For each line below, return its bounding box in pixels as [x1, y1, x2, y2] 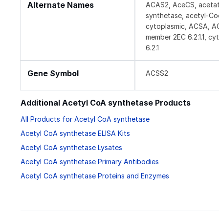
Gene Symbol [27, 68, 79, 78]
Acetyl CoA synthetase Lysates [21, 143, 122, 152]
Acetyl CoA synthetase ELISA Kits [21, 129, 130, 138]
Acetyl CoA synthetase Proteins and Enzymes [21, 172, 169, 180]
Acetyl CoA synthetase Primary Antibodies [21, 157, 159, 166]
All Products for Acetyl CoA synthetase [21, 115, 150, 124]
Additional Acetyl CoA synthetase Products [21, 98, 191, 108]
